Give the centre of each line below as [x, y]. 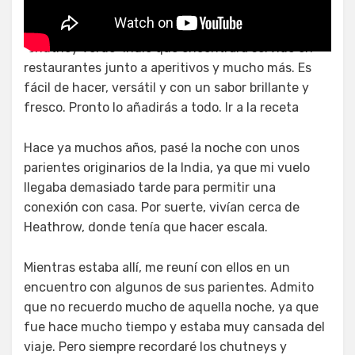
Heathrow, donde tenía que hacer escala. [146, 227]
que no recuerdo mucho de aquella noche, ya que [171, 307]
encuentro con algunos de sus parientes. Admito [169, 288]
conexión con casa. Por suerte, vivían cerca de [162, 208]
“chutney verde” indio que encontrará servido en [168, 48]
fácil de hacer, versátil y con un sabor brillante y [166, 88]
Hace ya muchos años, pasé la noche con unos [162, 148]
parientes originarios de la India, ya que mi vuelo [167, 168]
